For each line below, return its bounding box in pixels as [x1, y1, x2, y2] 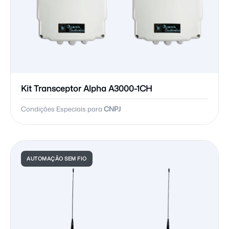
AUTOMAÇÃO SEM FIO [27, 155, 87, 163]
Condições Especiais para [21, 104, 104, 114]
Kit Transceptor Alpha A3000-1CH [21, 83, 152, 95]
